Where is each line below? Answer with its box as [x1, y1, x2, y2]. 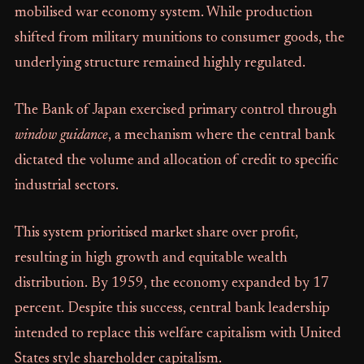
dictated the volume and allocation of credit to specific [14, 154, 339, 168]
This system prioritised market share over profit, [14, 226, 298, 240]
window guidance [14, 128, 108, 143]
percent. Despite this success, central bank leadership [14, 301, 330, 316]
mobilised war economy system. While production [14, 6, 313, 20]
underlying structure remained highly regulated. [14, 56, 305, 71]
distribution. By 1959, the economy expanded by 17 [14, 276, 329, 291]
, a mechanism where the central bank [107, 128, 335, 143]
